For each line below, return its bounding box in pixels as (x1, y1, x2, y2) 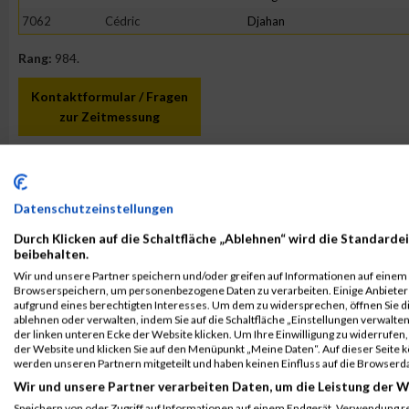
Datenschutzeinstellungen (14, 200, 173, 216)
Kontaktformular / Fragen (31, 89, 188, 104)
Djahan (247, 14, 285, 28)
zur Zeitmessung (59, 109, 160, 124)
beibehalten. (14, 246, 89, 262)
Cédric (105, 14, 140, 28)
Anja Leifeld (74, 167, 145, 183)
